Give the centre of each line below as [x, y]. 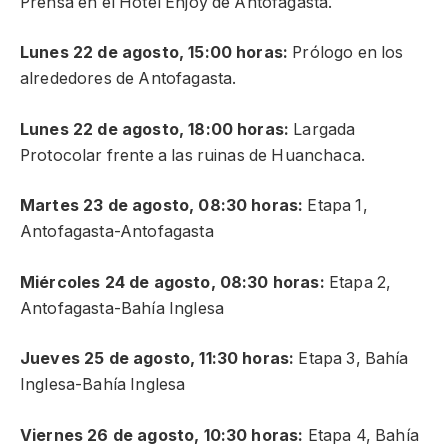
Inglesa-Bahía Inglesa [103, 385]
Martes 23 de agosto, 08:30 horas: [162, 206]
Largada [322, 129]
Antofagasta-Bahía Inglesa [122, 308]
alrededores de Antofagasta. [128, 79]
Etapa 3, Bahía [353, 359]
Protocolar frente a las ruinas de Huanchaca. [193, 155]
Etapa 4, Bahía [363, 435]
